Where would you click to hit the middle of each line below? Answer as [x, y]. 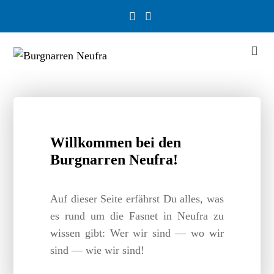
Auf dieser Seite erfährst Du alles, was [137, 199]
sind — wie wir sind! [98, 250]
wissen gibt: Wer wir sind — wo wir [137, 233]
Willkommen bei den [116, 143]
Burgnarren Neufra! [114, 160]
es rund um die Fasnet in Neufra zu [137, 216]
